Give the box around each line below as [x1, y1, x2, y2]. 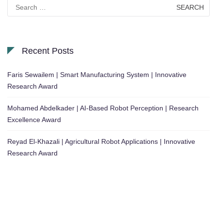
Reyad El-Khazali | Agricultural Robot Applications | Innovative [7, 138, 195, 146]
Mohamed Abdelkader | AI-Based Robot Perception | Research [7, 104, 199, 112]
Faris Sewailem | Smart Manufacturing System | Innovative [7, 71, 186, 79]
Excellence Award [7, 116, 61, 124]
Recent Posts [22, 46, 74, 56]
